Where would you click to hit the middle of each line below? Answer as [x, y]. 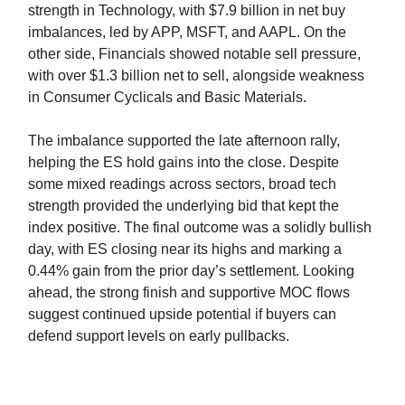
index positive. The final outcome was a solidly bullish [200, 228]
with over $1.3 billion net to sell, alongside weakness [196, 76]
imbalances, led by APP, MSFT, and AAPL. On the [187, 33]
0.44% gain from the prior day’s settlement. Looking [191, 271]
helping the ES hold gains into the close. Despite [184, 163]
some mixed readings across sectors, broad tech [182, 184]
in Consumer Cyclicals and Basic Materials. [167, 98]
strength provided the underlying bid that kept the [184, 206]
